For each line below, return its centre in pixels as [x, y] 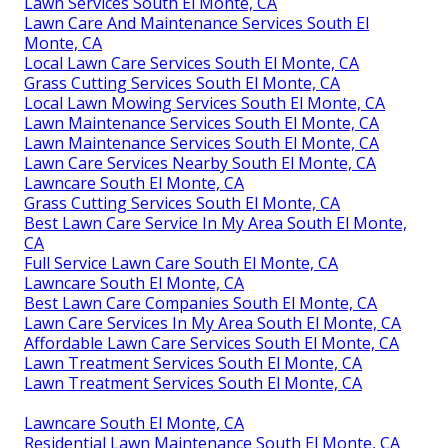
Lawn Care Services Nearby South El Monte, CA [200, 162]
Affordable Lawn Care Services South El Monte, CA [211, 342]
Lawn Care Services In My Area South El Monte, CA [212, 322]
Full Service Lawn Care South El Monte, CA [181, 262]
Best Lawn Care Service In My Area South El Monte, [215, 222]
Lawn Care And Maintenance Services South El [196, 22]
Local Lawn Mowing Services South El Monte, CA [204, 102]
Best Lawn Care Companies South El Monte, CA [200, 302]
